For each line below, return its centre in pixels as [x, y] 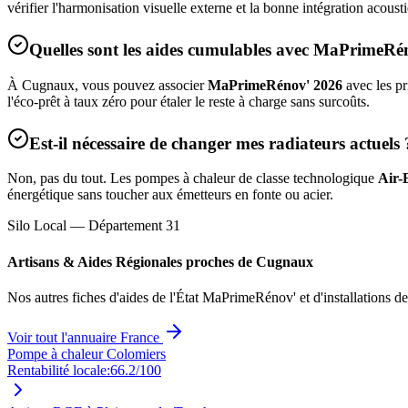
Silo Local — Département [87, 226]
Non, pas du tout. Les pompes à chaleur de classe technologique [193, 178]
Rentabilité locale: [59, 370]
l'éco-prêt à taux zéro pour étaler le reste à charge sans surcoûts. [189, 101]
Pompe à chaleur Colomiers [87, 353]
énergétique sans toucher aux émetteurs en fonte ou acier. [170, 195]
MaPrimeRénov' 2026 [275, 85]
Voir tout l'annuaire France [85, 337]
